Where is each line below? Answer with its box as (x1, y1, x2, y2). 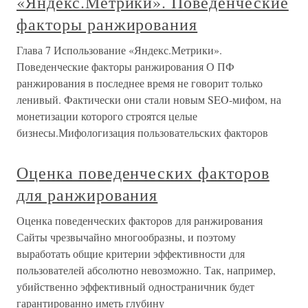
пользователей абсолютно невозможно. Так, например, (16, 262, 276, 277)
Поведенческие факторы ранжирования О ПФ (16, 58, 234, 74)
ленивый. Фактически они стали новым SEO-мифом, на (16, 91, 281, 107)
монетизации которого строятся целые (16, 108, 197, 123)
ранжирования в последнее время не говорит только (16, 75, 263, 90)
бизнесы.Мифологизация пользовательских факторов (16, 124, 268, 140)
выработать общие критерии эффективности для (16, 245, 245, 261)
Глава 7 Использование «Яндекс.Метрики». (16, 42, 222, 57)
